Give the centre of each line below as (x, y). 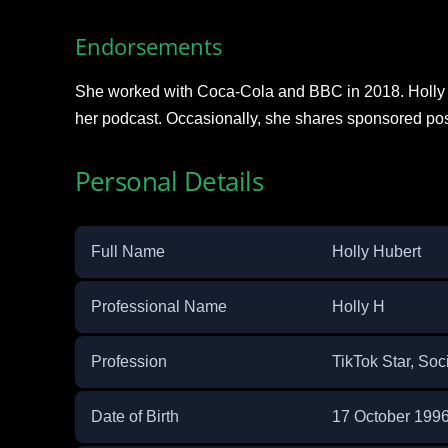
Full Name (127, 252)
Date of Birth (134, 417)
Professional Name (158, 307)
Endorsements (148, 46)
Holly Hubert (376, 252)
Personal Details (169, 181)
